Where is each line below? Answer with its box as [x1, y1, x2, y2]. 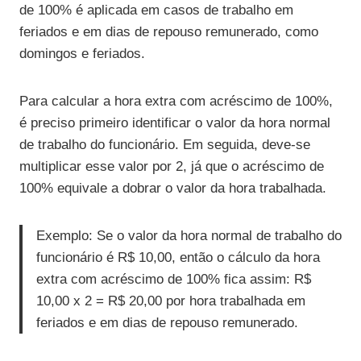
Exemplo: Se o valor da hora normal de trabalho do [36, 227, 342, 243]
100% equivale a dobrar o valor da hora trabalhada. [19, 180, 326, 196]
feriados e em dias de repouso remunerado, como [19, 23, 318, 39]
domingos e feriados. [19, 45, 145, 61]
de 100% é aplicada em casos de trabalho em [19, 2, 293, 18]
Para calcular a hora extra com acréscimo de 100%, [19, 93, 333, 109]
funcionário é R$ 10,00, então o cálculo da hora [36, 249, 320, 265]
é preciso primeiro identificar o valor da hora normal [19, 114, 330, 131]
